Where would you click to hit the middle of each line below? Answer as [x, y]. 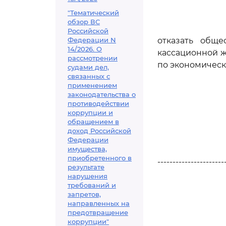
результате [86, 167]
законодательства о [102, 94]
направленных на [99, 203]
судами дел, [88, 67]
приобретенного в [100, 158]
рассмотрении [93, 58]
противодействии [98, 103]
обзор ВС [84, 22]
